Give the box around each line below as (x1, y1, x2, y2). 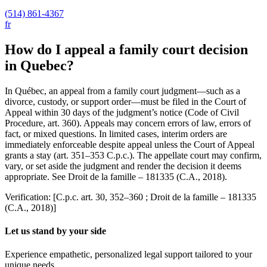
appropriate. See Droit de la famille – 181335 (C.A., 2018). (5, 171, 227, 182)
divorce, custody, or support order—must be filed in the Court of (5, 96, 246, 107)
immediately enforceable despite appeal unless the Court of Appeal (5, 139, 254, 150)
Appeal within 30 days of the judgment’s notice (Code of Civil (5, 107, 239, 117)
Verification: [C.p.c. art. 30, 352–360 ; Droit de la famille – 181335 (5, 191, 256, 202)
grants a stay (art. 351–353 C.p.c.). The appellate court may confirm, (5, 150, 262, 160)
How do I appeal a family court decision (5, 41, 248, 57)
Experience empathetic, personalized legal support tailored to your (5, 249, 252, 260)
